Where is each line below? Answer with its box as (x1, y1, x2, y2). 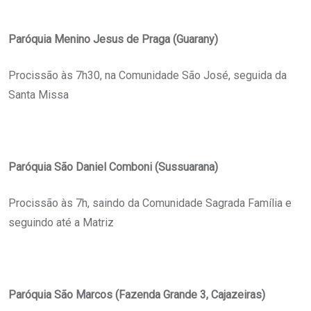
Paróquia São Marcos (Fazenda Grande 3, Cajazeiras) (8, 288, 265, 302)
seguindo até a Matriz (8, 216, 114, 230)
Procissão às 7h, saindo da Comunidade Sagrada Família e (8, 196, 292, 210)
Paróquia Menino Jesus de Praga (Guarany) (8, 33, 218, 47)
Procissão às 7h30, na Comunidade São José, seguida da (8, 69, 287, 83)
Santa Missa (8, 88, 69, 102)
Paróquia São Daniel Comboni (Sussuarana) (8, 160, 218, 174)
